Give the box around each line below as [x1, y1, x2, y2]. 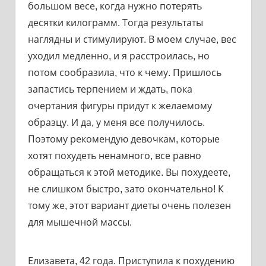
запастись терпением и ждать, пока [27, 84, 192, 94]
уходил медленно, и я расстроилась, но [27, 50, 210, 61]
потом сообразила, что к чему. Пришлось [27, 67, 221, 78]
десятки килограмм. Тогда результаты [27, 17, 203, 28]
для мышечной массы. [27, 217, 132, 227]
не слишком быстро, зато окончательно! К [27, 183, 224, 194]
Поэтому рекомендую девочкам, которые [27, 134, 220, 144]
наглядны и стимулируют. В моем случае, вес [27, 34, 236, 45]
